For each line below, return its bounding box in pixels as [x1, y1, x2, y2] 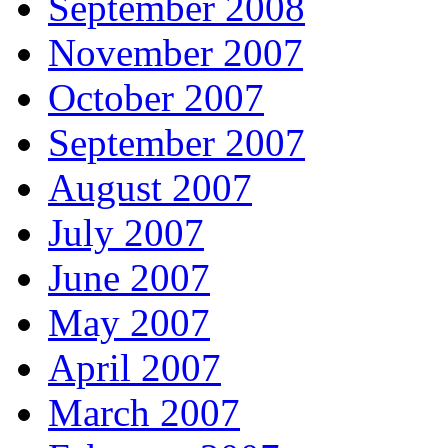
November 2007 [48, 31, 303, 75]
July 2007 [48, 211, 204, 255]
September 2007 [48, 121, 305, 165]
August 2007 [48, 166, 252, 210]
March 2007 [48, 391, 240, 435]
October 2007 [48, 76, 264, 120]
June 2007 [48, 256, 210, 300]
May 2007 [48, 301, 210, 345]
